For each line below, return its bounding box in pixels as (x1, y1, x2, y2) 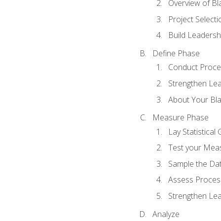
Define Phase (152, 48, 200, 59)
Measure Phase (152, 112, 209, 123)
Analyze (152, 208, 180, 220)
